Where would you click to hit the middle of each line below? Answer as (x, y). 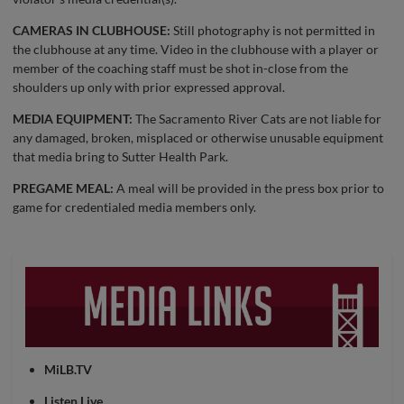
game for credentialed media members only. (134, 207)
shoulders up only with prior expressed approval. (149, 87)
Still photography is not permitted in (273, 30)
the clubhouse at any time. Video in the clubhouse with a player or (196, 49)
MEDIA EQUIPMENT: (73, 119)
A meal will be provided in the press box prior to (249, 188)
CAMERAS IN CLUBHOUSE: (92, 30)
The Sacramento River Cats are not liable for (257, 119)
